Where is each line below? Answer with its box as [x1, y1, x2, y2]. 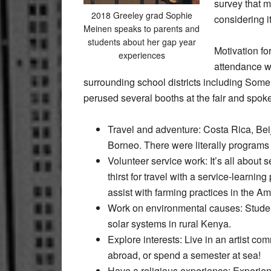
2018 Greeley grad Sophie [91, 8, 192, 21]
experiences [118, 48, 165, 61]
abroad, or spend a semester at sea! [108, 247, 261, 262]
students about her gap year [87, 35, 196, 48]
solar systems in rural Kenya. [108, 216, 231, 230]
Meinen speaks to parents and [83, 22, 200, 34]
